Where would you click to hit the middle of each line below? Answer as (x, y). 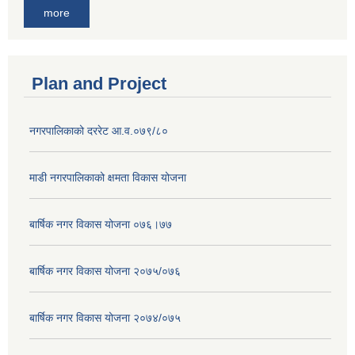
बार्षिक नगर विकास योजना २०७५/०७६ (105, 271)
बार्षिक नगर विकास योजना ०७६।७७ (101, 224)
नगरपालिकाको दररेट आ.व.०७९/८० (99, 130)
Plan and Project (99, 83)
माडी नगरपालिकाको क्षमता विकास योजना (108, 177)
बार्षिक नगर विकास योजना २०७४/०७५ (105, 317)
